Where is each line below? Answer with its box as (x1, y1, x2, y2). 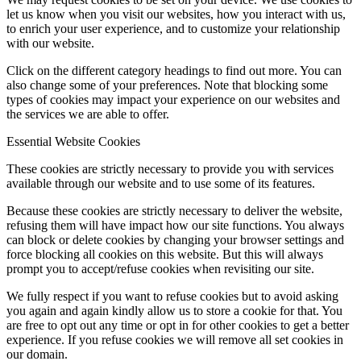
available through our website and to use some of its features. (6, 176, 315, 190)
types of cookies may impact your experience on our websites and (6, 92, 340, 106)
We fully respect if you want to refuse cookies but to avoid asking (6, 288, 338, 303)
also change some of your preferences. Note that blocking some (6, 77, 328, 92)
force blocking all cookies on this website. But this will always (6, 247, 323, 261)
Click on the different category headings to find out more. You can (6, 63, 342, 77)
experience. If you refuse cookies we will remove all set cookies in (6, 332, 343, 346)
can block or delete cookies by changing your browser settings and (6, 232, 344, 247)
